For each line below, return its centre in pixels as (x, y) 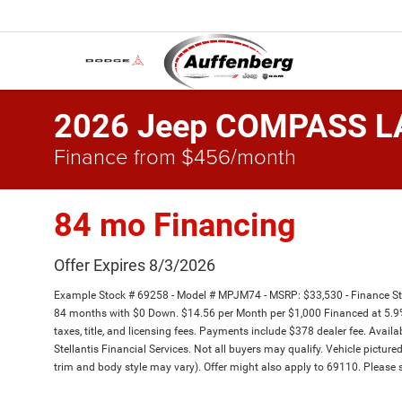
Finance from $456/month (175, 156)
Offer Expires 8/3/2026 (135, 265)
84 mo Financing (175, 225)
